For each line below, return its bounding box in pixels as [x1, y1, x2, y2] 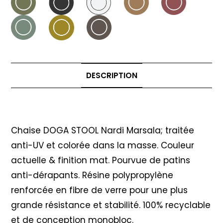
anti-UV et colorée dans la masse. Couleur [11, 139, 195, 152]
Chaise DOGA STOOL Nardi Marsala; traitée [11, 124, 195, 137]
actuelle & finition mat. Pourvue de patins [11, 154, 191, 167]
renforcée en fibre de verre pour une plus [11, 184, 188, 197]
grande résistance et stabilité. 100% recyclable [11, 199, 211, 212]
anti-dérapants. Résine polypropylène [11, 169, 174, 182]
